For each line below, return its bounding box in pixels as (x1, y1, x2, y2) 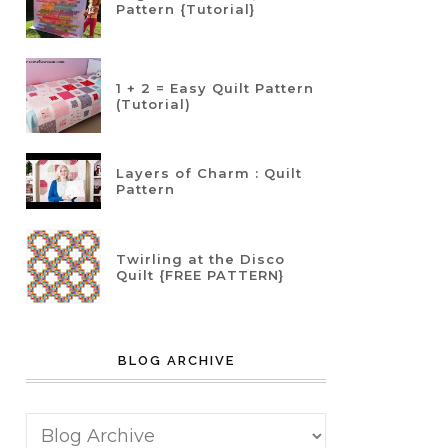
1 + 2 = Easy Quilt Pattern (116, 79, 314, 96)
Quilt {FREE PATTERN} (116, 266, 284, 283)
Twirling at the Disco (116, 250, 285, 267)
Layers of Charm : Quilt (116, 165, 302, 182)
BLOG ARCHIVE (117, 353, 235, 369)
